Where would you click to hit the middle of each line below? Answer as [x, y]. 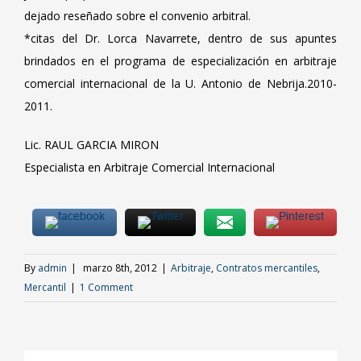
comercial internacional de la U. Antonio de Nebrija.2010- [180, 83]
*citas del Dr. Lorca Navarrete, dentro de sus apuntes [180, 38]
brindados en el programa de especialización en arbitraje [180, 61]
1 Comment [106, 287]
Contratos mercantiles [267, 268]
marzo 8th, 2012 [120, 268]
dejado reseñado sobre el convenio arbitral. [137, 16]
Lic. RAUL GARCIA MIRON [91, 145]
